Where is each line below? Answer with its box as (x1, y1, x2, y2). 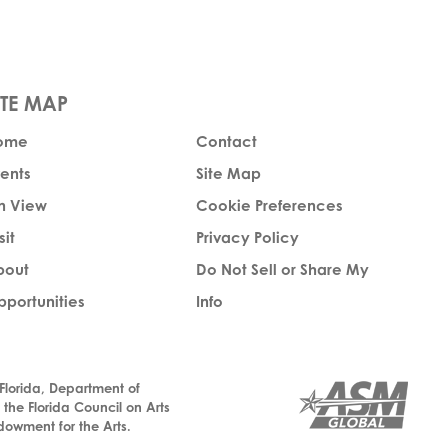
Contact (196, 132, 257, 151)
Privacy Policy (196, 228, 299, 247)
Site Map (196, 164, 261, 183)
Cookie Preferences (196, 196, 343, 215)
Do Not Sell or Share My (196, 260, 369, 279)
